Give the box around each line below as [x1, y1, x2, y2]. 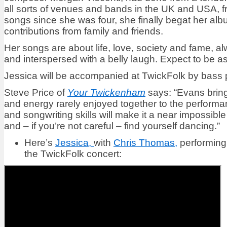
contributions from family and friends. [4, 26, 163, 37]
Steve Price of [4, 87, 67, 98]
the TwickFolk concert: [24, 148, 122, 160]
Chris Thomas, [113, 137, 177, 148]
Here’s [24, 137, 55, 148]
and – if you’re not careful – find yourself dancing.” [4, 121, 220, 132]
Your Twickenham [67, 87, 145, 98]
